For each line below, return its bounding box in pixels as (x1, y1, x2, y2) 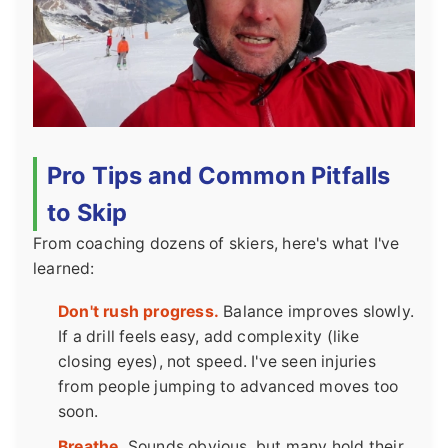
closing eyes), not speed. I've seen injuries (58, 352, 376, 372)
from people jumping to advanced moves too (58, 377, 399, 397)
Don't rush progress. (58, 302, 219, 322)
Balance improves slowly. (219, 302, 414, 322)
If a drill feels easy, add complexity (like (58, 327, 360, 347)
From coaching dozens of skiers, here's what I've (33, 234, 400, 254)
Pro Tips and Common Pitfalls (47, 161, 391, 191)
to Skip (47, 198, 128, 228)
